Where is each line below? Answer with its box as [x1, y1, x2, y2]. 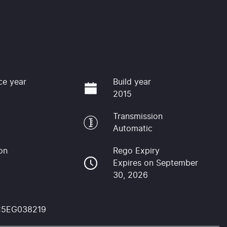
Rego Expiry [112, 146, 160, 155]
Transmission [112, 112, 163, 121]
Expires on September [112, 159, 198, 167]
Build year [112, 78, 151, 86]
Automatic [112, 124, 153, 133]
